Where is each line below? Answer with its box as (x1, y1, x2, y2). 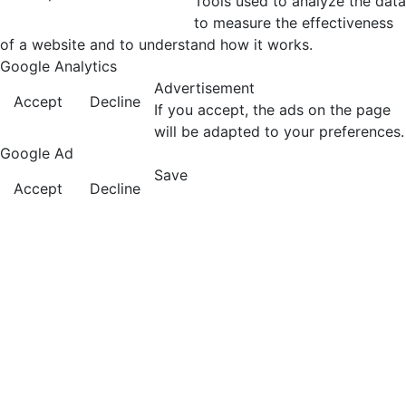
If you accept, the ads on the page (154, 101, 391, 119)
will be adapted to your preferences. (154, 122, 404, 140)
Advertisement (154, 79, 255, 97)
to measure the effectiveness (194, 14, 393, 32)
